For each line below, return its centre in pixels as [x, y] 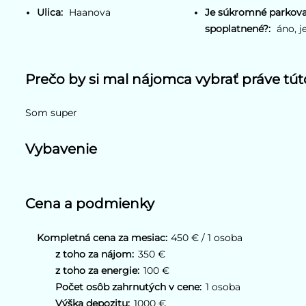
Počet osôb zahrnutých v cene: [129, 287]
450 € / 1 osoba [207, 237]
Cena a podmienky [90, 203]
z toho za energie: [98, 270]
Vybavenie [61, 149]
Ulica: [50, 12]
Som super [52, 112]
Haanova [90, 12]
